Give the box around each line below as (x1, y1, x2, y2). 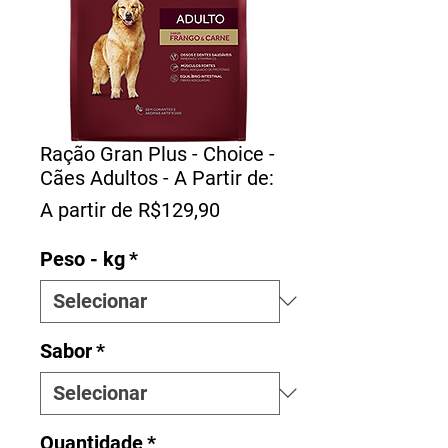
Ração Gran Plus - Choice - (40, 141, 275, 166)
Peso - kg (40, 246, 125, 271)
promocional (219, 221, 330, 246)
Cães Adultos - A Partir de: (40, 165, 274, 190)
